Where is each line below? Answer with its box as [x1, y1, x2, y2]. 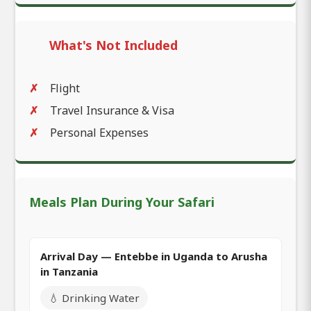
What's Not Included [49, 36, 178, 53]
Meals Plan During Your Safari [29, 193, 215, 210]
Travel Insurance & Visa [50, 102, 174, 118]
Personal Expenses [50, 124, 149, 140]
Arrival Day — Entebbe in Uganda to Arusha [40, 249, 267, 263]
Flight [50, 80, 80, 96]
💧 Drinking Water [49, 290, 140, 305]
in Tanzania [40, 264, 98, 278]
